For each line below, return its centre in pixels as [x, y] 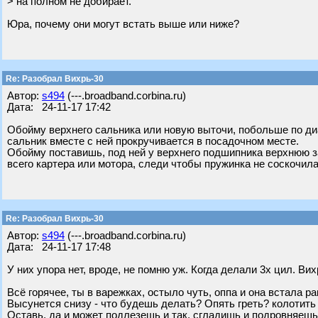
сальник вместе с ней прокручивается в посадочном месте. [153, 141]
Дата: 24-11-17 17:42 [59, 107]
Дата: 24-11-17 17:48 [59, 247]
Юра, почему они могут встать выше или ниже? [123, 24]
